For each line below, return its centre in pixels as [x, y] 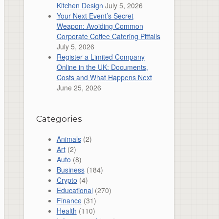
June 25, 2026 [79, 88]
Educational [75, 190]
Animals [69, 139]
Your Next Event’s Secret [95, 16]
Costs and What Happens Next [104, 77]
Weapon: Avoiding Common [100, 26]
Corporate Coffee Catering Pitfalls [108, 36]
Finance [69, 200]
